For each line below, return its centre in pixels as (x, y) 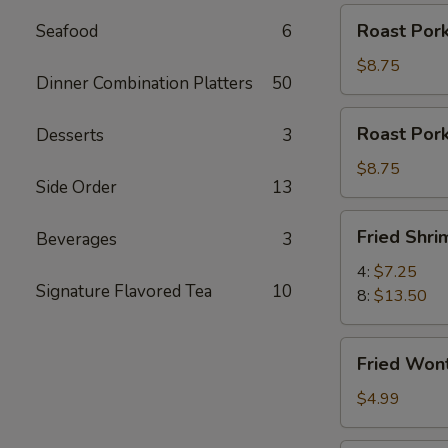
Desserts (70, 135)
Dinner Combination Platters (144, 83)
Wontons (372, 373)
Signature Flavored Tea (124, 291)
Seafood (67, 31)
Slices (360, 64)
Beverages (76, 239)
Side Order (76, 187)
